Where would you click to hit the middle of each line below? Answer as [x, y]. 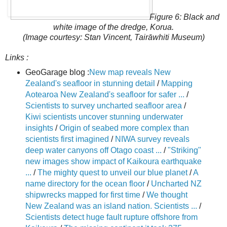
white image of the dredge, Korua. [113, 27]
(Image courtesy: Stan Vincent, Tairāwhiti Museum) [113, 37]
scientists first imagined [67, 139]
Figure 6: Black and [184, 17]
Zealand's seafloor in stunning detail [90, 83]
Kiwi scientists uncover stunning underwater [104, 117]
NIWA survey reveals [152, 139]
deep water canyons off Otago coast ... [93, 150]
